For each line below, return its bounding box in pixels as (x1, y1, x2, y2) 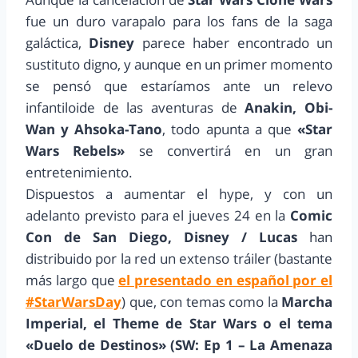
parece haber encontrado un (141, 33, 333, 52)
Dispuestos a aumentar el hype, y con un (26, 184, 332, 203)
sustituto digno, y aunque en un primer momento (26, 54, 332, 74)
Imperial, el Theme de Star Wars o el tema (26, 313, 332, 332)
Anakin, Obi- (245, 97, 333, 117)
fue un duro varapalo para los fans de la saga (26, 11, 332, 30)
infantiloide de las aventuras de (26, 97, 245, 117)
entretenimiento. (26, 162, 133, 181)
